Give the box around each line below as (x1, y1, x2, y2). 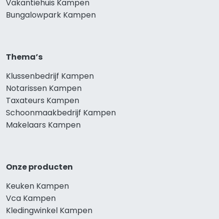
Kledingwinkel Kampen (6, 205, 92, 216)
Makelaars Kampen (6, 119, 81, 131)
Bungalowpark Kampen (6, 9, 96, 21)
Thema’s (6, 51, 43, 63)
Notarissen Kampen (6, 83, 82, 94)
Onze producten (6, 161, 73, 173)
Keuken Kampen (6, 180, 69, 192)
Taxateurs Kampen (6, 95, 79, 106)
